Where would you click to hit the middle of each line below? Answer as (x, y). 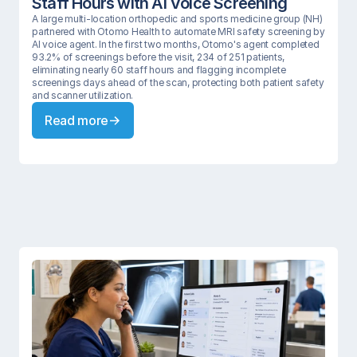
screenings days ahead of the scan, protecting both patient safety (178, 82)
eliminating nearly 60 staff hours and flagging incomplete (159, 70)
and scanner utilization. (83, 95)
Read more (77, 120)
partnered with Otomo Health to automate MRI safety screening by (178, 31)
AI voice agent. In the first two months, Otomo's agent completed (176, 44)
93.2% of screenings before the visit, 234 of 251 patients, (159, 57)
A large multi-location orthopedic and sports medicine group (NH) (177, 19)
